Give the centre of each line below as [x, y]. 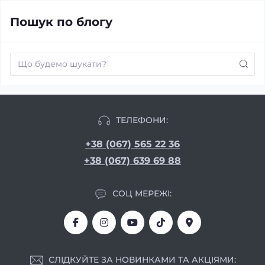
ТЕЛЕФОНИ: [142, 120]
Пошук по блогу [61, 22]
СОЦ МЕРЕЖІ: [142, 193]
